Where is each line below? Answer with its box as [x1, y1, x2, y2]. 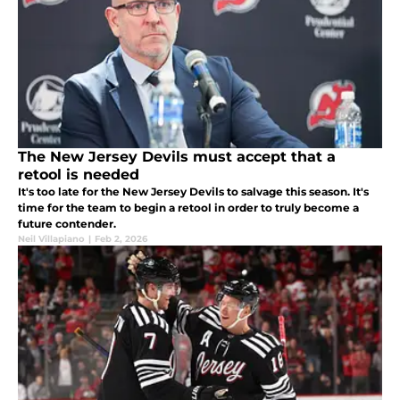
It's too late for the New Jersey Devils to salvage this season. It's [18, 185, 369, 199]
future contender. [18, 217, 116, 231]
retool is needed [18, 166, 139, 184]
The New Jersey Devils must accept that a [18, 148, 336, 166]
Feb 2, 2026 [95, 233, 147, 246]
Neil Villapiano [18, 233, 85, 246]
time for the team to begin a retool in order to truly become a [18, 201, 359, 215]
